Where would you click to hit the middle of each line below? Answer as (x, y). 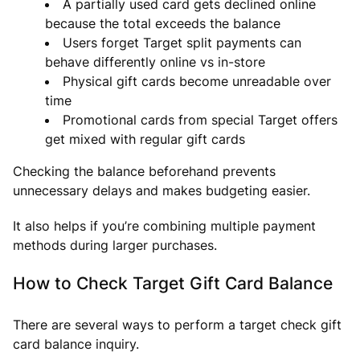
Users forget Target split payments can (182, 42)
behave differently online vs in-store (155, 61)
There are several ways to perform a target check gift (177, 324)
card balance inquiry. (76, 344)
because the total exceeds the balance (163, 23)
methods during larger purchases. (115, 245)
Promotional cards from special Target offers (200, 119)
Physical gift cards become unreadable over (197, 81)
